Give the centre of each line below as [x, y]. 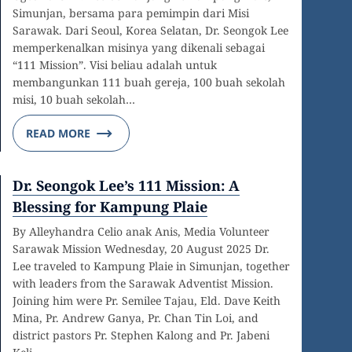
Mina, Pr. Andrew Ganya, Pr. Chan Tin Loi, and [136, 318]
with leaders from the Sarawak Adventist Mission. [143, 284]
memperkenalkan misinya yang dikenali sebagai [139, 48]
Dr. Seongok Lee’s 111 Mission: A [126, 185]
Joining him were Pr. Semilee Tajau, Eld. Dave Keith [147, 301]
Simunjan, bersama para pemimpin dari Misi [131, 13]
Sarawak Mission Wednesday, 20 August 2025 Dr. [141, 249]
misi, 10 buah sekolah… [74, 100]
